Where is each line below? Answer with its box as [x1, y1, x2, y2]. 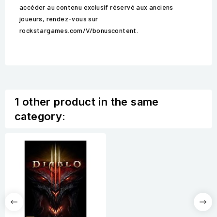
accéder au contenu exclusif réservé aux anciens [19, 3, 173, 12]
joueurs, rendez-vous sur [19, 15, 98, 23]
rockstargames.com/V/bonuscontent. [19, 26, 139, 35]
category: [15, 110, 66, 123]
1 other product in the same [15, 95, 159, 108]
